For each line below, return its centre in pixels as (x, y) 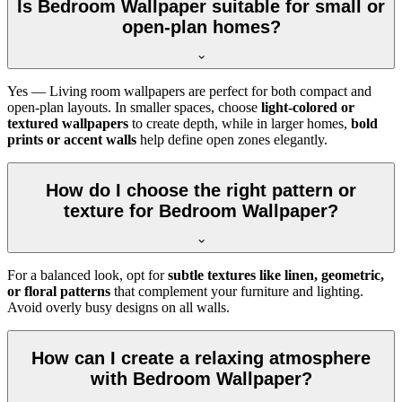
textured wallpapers (68, 124)
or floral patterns (59, 292)
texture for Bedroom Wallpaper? (201, 210)
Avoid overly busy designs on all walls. (118, 308)
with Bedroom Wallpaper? (201, 379)
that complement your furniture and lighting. (237, 292)
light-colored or (308, 108)
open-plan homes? (201, 26)
